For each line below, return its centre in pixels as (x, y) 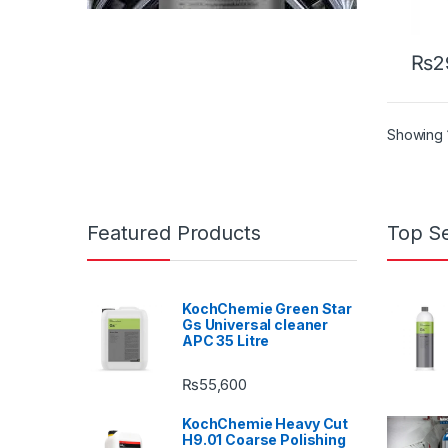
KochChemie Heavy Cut (265, 424)
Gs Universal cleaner (255, 325)
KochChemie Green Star (267, 309)
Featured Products (174, 233)
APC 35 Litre (226, 341)
